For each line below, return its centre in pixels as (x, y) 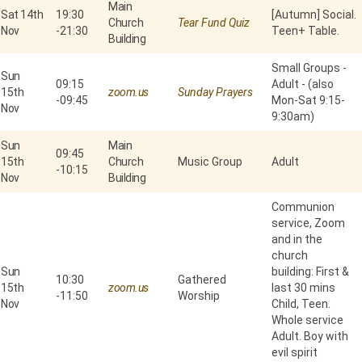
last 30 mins (303, 288)
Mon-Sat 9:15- (308, 101)
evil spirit (295, 353)
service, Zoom (308, 223)
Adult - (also (303, 84)
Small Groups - (309, 68)
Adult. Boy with (310, 337)
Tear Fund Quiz (214, 23)
